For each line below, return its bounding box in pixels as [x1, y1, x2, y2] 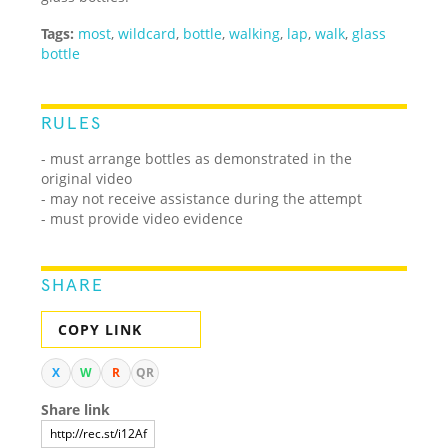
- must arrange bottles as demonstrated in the [41, 148, 353, 168]
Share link [41, 399, 111, 419]
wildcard [118, 23, 177, 43]
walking [229, 23, 281, 43]
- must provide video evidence [41, 208, 244, 228]
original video [41, 168, 133, 188]
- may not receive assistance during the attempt [41, 188, 363, 208]
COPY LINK [58, 319, 143, 339]
